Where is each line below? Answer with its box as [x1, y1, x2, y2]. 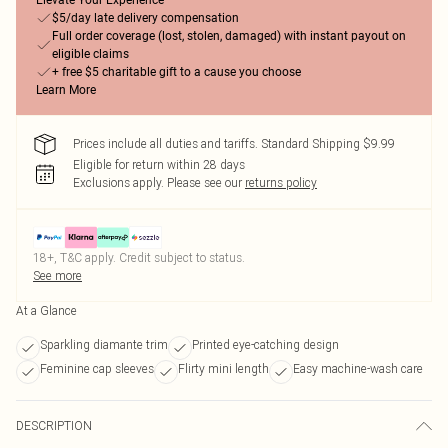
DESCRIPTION [16, 418, 92, 433]
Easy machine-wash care [293, 361, 423, 376]
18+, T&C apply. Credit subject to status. [33, 250, 245, 265]
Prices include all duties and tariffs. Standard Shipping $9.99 [73, 136, 395, 151]
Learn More [36, 83, 96, 97]
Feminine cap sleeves [40, 361, 154, 376]
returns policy [245, 175, 317, 190]
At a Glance [16, 303, 77, 318]
